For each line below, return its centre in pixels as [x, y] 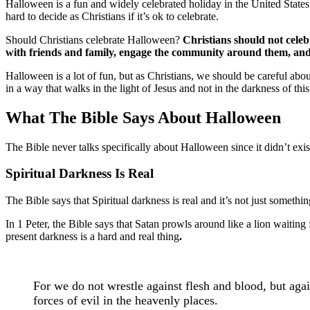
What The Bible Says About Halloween [143, 117]
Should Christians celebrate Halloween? [94, 39]
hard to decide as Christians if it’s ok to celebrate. [112, 16]
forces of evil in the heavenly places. [126, 301]
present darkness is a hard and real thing [92, 237]
